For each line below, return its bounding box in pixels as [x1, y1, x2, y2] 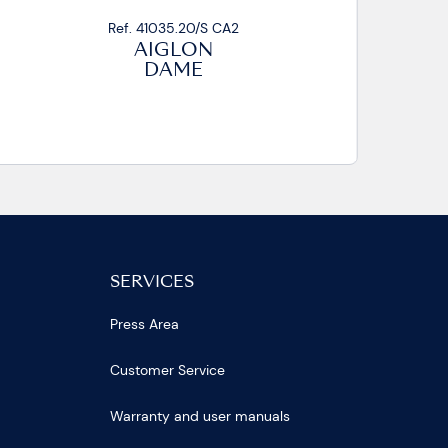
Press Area [110, 315, 180, 334]
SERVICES [110, 275, 195, 292]
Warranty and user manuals [110, 407, 291, 426]
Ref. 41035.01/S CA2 [112, 18, 240, 37]
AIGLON [136, 42, 216, 60]
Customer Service [110, 361, 226, 380]
